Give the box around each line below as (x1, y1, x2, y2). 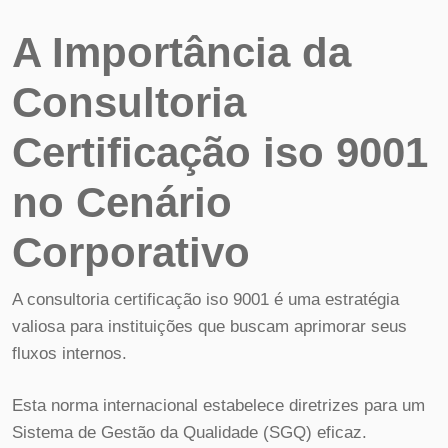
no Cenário (12, 178, 232, 226)
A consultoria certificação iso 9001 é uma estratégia (12, 289, 399, 309)
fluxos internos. (12, 343, 127, 363)
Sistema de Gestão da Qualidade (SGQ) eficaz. (12, 423, 367, 443)
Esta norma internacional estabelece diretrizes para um (12, 396, 425, 416)
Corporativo (12, 228, 250, 276)
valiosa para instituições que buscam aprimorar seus (12, 316, 407, 336)
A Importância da (12, 28, 351, 76)
